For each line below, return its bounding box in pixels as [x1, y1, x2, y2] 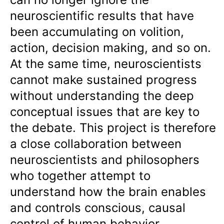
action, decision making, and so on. [10, 40, 211, 55]
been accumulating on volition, [10, 24, 184, 39]
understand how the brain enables [10, 184, 206, 199]
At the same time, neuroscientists [10, 56, 201, 71]
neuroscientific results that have [10, 8, 194, 23]
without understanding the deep [10, 88, 194, 103]
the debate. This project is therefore [10, 120, 216, 135]
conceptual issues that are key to [10, 104, 199, 119]
